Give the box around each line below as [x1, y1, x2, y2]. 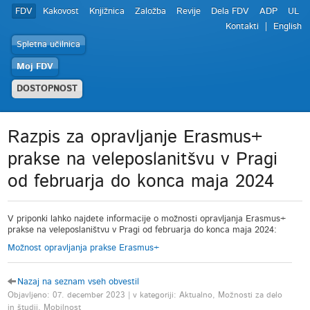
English [273, 22, 302, 31]
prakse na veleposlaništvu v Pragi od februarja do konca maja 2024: [8, 226, 277, 235]
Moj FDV [17, 62, 53, 71]
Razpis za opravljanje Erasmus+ [8, 128, 263, 146]
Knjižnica [89, 7, 125, 16]
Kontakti [226, 22, 259, 31]
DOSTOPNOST [17, 84, 77, 93]
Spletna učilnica [17, 40, 80, 49]
